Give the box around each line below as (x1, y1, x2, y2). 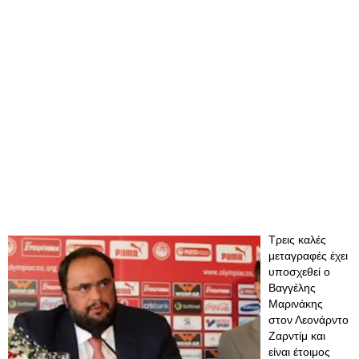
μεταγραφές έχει (268, 249, 348, 262)
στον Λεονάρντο (268, 313, 349, 326)
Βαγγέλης (268, 281, 316, 294)
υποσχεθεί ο (268, 265, 330, 278)
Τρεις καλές (268, 233, 326, 246)
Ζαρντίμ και (268, 329, 325, 342)
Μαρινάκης (268, 297, 323, 310)
